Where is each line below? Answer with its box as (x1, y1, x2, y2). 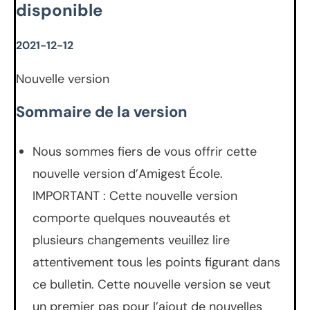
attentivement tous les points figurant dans (33, 253, 280, 271)
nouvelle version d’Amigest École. (33, 165, 223, 182)
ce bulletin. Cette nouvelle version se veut (33, 275, 271, 293)
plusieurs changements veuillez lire (33, 231, 230, 248)
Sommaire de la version (16, 101, 188, 122)
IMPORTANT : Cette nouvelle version (33, 187, 237, 204)
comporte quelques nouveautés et (33, 209, 230, 226)
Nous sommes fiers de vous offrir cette (33, 143, 257, 160)
